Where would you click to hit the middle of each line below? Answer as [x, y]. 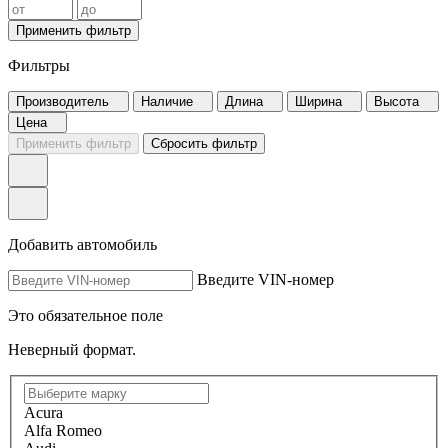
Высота [396, 102]
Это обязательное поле [85, 316]
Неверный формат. [72, 350]
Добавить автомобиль [82, 245]
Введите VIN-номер [265, 280]
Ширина [318, 102]
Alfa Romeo [63, 431]
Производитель [62, 102]
